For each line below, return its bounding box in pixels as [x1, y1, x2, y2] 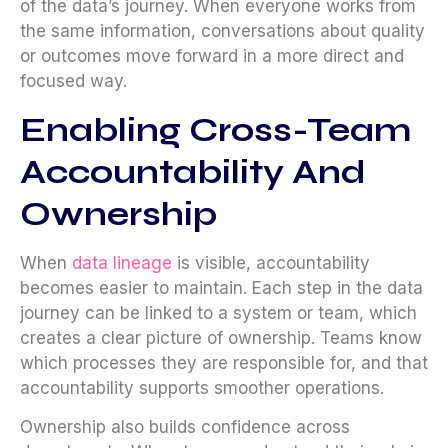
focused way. [20, 71, 127, 92]
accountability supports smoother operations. [20, 377, 384, 398]
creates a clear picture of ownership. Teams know [20, 327, 422, 348]
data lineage [72, 252, 172, 273]
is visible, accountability [172, 252, 370, 273]
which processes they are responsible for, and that [20, 352, 428, 373]
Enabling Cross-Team [20, 109, 411, 150]
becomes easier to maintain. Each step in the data [20, 277, 423, 298]
